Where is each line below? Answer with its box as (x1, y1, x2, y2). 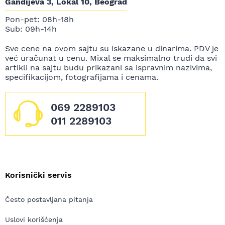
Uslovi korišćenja (5, 215, 63, 224)
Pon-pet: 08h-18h (5, 15, 74, 25)
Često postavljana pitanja (5, 195, 93, 204)
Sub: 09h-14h (5, 24, 57, 34)
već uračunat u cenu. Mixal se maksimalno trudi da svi (5, 53, 217, 63)
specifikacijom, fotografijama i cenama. (5, 72, 158, 82)
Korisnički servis (5, 170, 72, 180)
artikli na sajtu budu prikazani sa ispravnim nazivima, (5, 63, 212, 73)
